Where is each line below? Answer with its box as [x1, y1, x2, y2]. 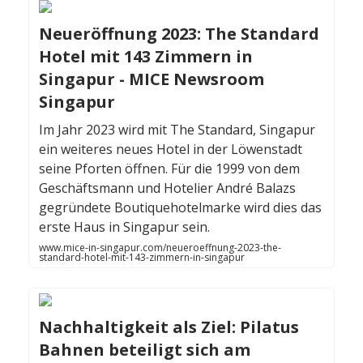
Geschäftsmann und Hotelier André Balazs [39, 179, 296, 198]
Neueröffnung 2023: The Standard [39, 23, 319, 45]
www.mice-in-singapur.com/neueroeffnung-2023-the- [39, 241, 281, 255]
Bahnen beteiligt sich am [39, 339, 250, 361]
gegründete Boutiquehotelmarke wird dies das [39, 199, 322, 217]
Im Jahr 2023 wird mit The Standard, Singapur [39, 121, 315, 139]
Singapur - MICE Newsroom [39, 68, 264, 91]
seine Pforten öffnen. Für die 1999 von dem [39, 160, 300, 178]
